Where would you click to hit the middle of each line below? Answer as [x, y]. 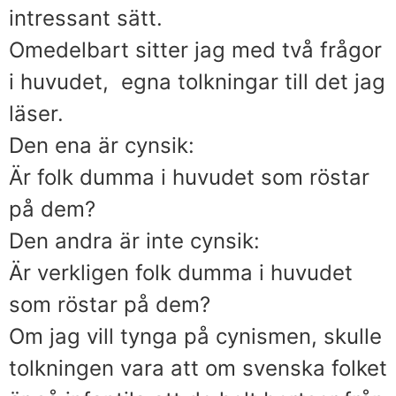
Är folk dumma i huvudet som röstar [189, 177]
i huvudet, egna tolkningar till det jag [197, 81]
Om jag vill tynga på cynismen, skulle [195, 336]
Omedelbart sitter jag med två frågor [195, 49]
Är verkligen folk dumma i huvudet [181, 272]
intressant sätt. [86, 18]
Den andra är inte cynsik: [134, 240]
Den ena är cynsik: [102, 145]
